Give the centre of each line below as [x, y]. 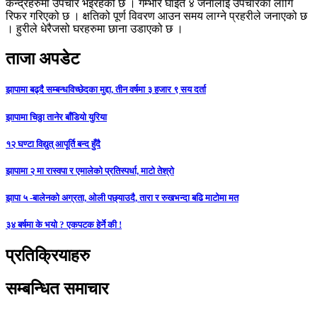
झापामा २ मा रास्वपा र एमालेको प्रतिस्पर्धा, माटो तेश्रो [90, 171]
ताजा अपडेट [43, 59]
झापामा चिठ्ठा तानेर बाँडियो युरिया [56, 117]
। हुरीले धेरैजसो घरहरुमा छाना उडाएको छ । [94, 29]
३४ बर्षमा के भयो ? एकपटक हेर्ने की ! [64, 225]
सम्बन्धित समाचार [57, 289]
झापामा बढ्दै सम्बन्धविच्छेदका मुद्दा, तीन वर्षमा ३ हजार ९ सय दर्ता [106, 90]
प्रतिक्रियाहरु [48, 256]
